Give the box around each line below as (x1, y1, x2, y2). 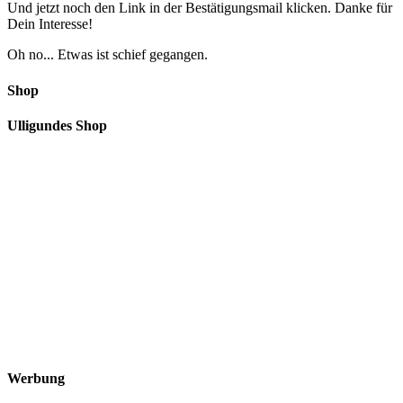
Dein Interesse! (7, 16, 93, 32)
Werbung (7, 371, 65, 387)
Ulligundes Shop (7, 117, 107, 133)
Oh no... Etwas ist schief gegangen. (7, 47, 208, 63)
